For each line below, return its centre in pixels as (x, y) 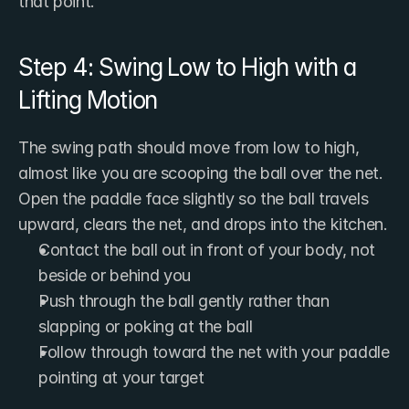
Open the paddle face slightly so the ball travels (194, 198)
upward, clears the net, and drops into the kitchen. (203, 224)
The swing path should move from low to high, (189, 147)
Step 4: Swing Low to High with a (187, 67)
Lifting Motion (88, 100)
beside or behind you (115, 275)
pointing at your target (121, 377)
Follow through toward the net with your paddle (214, 351)
